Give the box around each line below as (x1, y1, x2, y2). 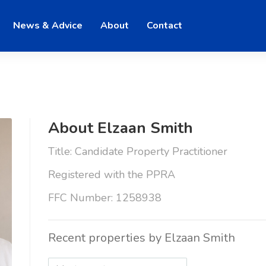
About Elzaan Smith (47, 117, 193, 138)
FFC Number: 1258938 (47, 190, 161, 205)
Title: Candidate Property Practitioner (47, 144, 227, 159)
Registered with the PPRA (47, 167, 175, 182)
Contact (147, 19, 182, 33)
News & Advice (13, 19, 83, 33)
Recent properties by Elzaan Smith (47, 229, 235, 246)
